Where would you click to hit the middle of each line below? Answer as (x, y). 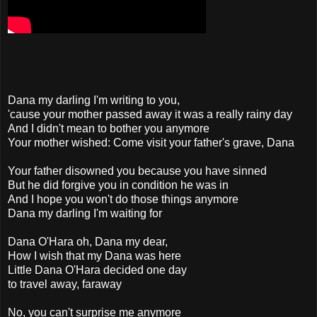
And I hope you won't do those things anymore (123, 199)
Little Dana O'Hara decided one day (97, 270)
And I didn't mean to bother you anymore (109, 128)
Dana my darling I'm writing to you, (94, 100)
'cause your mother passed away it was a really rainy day (150, 114)
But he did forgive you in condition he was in (118, 185)
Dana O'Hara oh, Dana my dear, (88, 241)
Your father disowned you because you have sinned (137, 171)
